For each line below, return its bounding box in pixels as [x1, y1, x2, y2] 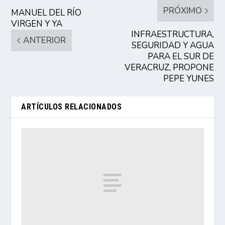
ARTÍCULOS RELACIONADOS [21, 101, 122, 111]
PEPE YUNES [163, 72, 214, 84]
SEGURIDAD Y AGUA [131, 39, 214, 51]
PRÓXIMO [163, 5, 202, 17]
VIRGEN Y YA [11, 18, 63, 30]
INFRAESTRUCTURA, [131, 28, 214, 40]
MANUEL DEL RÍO [11, 7, 82, 19]
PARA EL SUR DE [147, 50, 214, 62]
